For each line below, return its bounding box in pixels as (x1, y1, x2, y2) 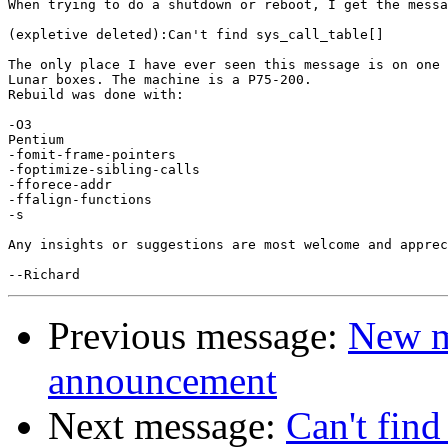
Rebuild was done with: (8, 87, 184, 103)
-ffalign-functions (8, 192, 152, 208)
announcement (48, 359, 277, 403)
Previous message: (48, 314, 348, 358)
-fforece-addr (8, 177, 112, 193)
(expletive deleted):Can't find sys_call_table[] (8, 27, 384, 43)
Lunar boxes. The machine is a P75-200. (8, 72, 312, 88)
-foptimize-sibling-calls (8, 162, 200, 178)
